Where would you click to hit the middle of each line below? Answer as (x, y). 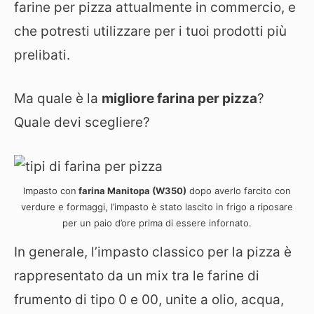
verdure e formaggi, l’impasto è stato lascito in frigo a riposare (157, 207)
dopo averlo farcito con (239, 191)
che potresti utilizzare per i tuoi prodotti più (150, 31)
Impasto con (50, 191)
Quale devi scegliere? (82, 122)
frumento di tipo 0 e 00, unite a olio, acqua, (149, 300)
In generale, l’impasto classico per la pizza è (153, 252)
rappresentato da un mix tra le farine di (137, 276)
